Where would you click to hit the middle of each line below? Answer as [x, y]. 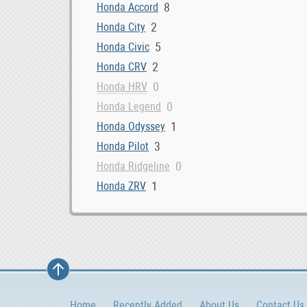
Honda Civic [123, 47]
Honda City [121, 27]
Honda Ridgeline [133, 166]
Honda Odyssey [131, 126]
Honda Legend [129, 107]
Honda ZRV [121, 186]
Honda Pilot [123, 146]
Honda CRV [122, 67]
